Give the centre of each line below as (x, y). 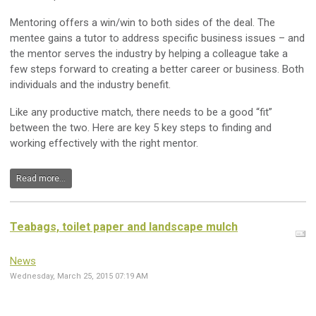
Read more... (41, 179)
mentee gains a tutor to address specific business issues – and (157, 38)
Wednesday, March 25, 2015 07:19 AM (79, 276)
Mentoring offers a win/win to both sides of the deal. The (142, 22)
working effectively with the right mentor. (104, 143)
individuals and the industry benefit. (90, 84)
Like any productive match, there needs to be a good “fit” (141, 112)
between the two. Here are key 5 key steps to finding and (141, 127)
